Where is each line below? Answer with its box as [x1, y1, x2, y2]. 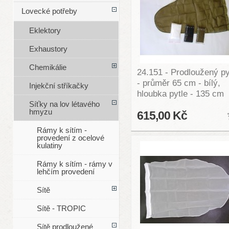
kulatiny [36, 141, 62, 150]
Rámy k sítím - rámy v [36, 159, 112, 169]
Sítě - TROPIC [36, 204, 86, 213]
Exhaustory [29, 44, 67, 54]
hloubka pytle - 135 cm [136, 88, 224, 99]
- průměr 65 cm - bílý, [136, 78, 220, 88]
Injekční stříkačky [29, 81, 88, 90]
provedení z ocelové [36, 133, 104, 143]
